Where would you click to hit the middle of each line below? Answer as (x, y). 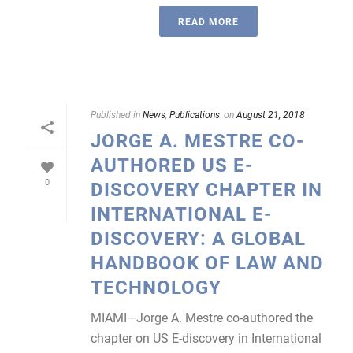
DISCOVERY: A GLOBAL (198, 238)
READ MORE (208, 21)
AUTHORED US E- (172, 165)
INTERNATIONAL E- (181, 214)
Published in (115, 114)
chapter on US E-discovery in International (206, 338)
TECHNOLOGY (156, 287)
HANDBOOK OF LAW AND (207, 262)
